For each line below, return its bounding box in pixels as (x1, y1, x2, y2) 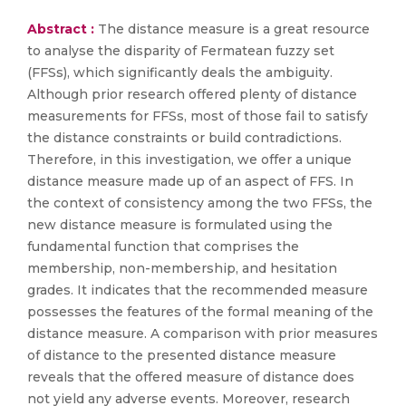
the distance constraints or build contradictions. (27, 130, 342, 146)
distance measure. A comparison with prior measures (27, 325, 378, 342)
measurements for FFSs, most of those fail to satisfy (27, 108, 368, 124)
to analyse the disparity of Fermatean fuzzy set (27, 43, 334, 59)
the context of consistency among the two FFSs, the (27, 195, 372, 211)
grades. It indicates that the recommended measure (27, 282, 368, 298)
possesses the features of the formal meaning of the (27, 304, 373, 320)
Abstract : (27, 21, 98, 37)
